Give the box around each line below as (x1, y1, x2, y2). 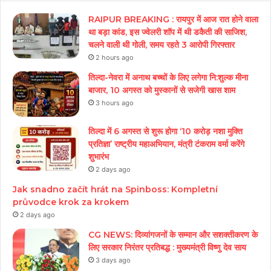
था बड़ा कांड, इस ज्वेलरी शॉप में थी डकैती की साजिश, (88, 27, 247, 38)
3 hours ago (96, 99, 134, 108)
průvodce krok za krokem (13, 197, 129, 208)
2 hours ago (96, 53, 134, 62)
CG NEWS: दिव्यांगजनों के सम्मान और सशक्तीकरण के (88, 229, 258, 241)
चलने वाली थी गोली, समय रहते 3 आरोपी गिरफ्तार (88, 39, 235, 51)
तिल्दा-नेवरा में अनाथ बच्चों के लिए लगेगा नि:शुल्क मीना (88, 72, 248, 83)
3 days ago (96, 256, 131, 265)
